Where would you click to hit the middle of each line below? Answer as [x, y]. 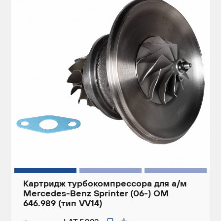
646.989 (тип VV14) [63, 203]
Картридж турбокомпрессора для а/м [105, 184]
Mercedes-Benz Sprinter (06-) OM [96, 193]
